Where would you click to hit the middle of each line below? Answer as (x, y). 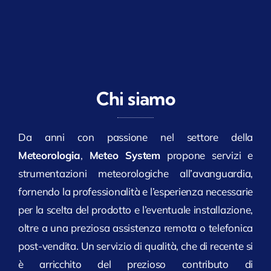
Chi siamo (135, 99)
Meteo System (125, 155)
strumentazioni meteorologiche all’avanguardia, (135, 174)
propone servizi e (206, 155)
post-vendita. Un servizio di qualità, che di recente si (135, 246)
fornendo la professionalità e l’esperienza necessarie (135, 192)
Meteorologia (49, 155)
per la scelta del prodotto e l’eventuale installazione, (135, 210)
